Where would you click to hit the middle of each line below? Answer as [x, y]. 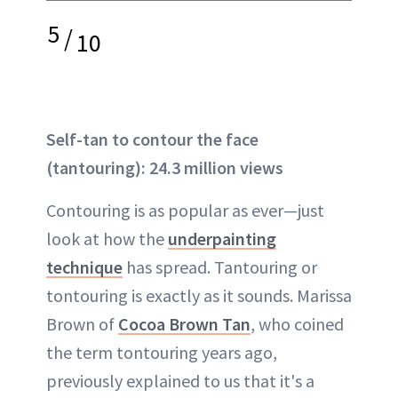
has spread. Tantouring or [220, 267]
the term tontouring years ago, [162, 352]
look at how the [107, 238]
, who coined [297, 323]
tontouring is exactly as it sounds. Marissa [199, 295]
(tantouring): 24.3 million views [165, 167]
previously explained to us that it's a [180, 380]
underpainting [222, 238]
